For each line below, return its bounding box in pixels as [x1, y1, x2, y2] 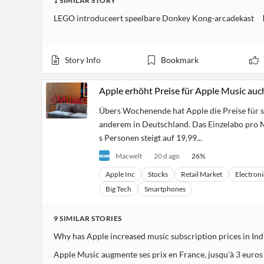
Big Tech [105, 184, 131, 193]
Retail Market [181, 170, 222, 179]
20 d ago [154, 151, 180, 160]
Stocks [148, 170, 168, 179]
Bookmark [160, 55, 199, 65]
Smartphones [144, 184, 186, 193]
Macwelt [115, 151, 142, 160]
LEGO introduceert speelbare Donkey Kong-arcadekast [54, 13, 254, 23]
